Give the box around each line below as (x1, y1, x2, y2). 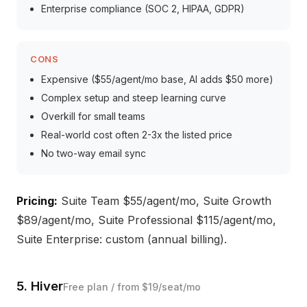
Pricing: (16, 194, 58, 208)
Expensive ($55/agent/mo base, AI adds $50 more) (41, 73, 273, 85)
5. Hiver (16, 278, 63, 293)
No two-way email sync (41, 147, 146, 159)
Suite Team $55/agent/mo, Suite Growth (58, 194, 271, 208)
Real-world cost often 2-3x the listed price (41, 129, 232, 140)
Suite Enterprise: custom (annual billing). (16, 232, 227, 246)
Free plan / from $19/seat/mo (63, 281, 201, 293)
